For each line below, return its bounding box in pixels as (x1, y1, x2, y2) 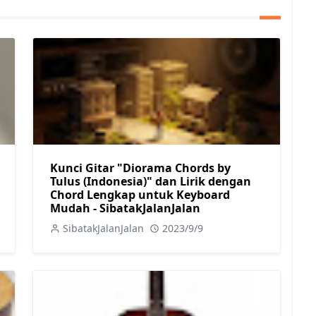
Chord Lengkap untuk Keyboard (50, 186, 230, 202)
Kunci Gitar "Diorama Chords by (50, 159, 231, 176)
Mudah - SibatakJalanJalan (50, 200, 200, 216)
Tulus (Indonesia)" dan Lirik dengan (50, 173, 251, 189)
